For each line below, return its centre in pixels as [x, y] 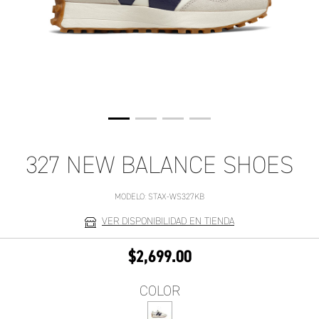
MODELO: [131, 197]
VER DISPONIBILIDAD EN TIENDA [168, 221]
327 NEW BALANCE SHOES [159, 165]
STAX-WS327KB [176, 197]
